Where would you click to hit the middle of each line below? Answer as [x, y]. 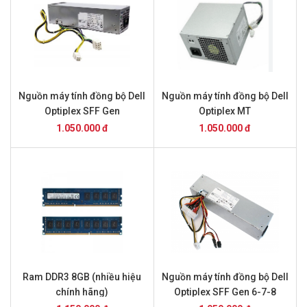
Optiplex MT [225, 111]
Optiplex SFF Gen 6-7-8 [225, 292]
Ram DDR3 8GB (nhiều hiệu [82, 277]
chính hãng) [82, 292]
